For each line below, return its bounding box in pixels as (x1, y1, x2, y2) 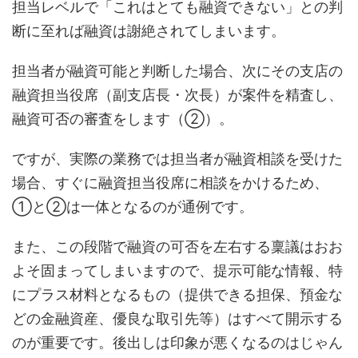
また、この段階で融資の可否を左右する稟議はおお (12, 238, 343, 255)
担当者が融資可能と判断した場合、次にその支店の (12, 62, 343, 79)
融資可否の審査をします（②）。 (12, 110, 233, 127)
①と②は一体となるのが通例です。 (12, 198, 253, 215)
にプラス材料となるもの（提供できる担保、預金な (12, 286, 343, 303)
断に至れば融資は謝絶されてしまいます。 (12, 22, 285, 39)
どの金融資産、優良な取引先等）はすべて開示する (12, 310, 343, 327)
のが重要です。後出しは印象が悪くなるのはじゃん (12, 334, 343, 351)
